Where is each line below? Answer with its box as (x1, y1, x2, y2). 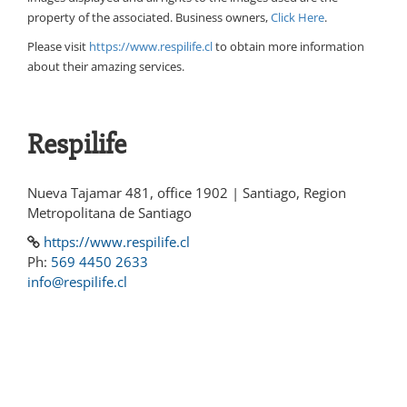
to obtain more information (213, 38, 364, 55)
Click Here (271, 9, 324, 26)
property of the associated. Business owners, (27, 9, 271, 26)
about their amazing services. (27, 58, 184, 75)
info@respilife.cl (27, 273, 127, 292)
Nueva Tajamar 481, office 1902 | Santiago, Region (27, 184, 346, 203)
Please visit (27, 38, 89, 55)
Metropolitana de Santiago (27, 203, 192, 223)
